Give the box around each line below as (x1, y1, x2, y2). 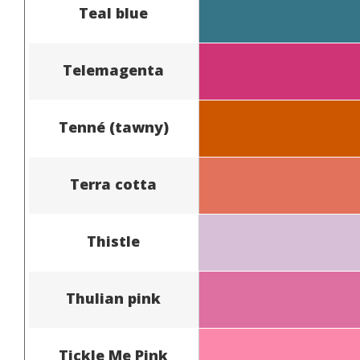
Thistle (87, 231, 141, 251)
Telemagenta (63, 59, 165, 80)
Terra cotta (70, 174, 157, 194)
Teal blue (79, 2, 149, 22)
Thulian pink (66, 288, 162, 308)
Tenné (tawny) (58, 117, 169, 137)
